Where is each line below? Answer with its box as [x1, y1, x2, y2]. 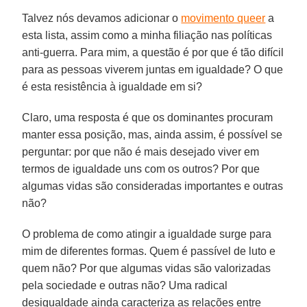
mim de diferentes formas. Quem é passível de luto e [22, 245, 276, 258]
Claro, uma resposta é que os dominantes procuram [22, 112, 273, 124]
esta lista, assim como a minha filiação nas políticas [22, 29, 273, 42]
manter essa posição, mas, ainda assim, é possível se [22, 129, 283, 141]
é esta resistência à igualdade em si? [22, 81, 203, 93]
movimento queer [181, 12, 266, 25]
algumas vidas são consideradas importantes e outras [22, 180, 284, 193]
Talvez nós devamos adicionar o [22, 12, 182, 25]
